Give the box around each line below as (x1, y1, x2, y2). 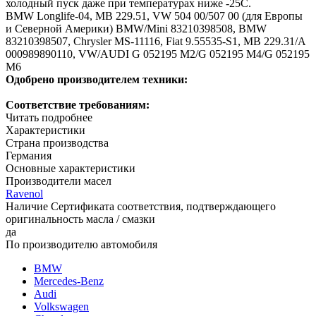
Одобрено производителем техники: (6, 73, 188, 85)
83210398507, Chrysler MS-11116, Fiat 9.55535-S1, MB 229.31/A (6, 35, 305, 47)
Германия (6, 149, 51, 162)
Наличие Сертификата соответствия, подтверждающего (6, 200, 276, 212)
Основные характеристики (6, 162, 135, 174)
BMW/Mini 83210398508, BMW (116, 22, 267, 35)
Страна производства (6, 136, 109, 149)
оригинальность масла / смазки (6, 212, 155, 225)
